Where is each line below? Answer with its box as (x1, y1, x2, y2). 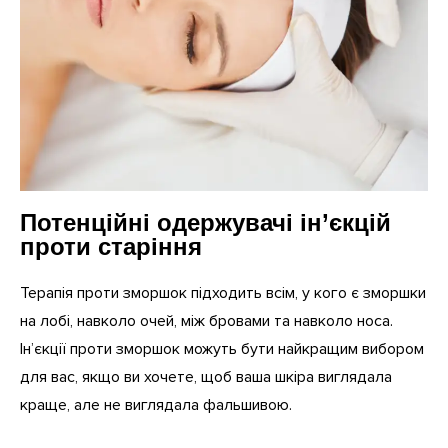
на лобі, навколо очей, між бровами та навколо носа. (20, 311, 393, 332)
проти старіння (20, 233, 203, 261)
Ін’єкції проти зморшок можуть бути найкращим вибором (20, 339, 424, 360)
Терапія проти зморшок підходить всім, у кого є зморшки (20, 283, 426, 304)
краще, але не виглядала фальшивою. (20, 395, 292, 416)
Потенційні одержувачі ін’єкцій (20, 209, 392, 237)
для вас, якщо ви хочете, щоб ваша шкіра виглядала (20, 367, 392, 388)
